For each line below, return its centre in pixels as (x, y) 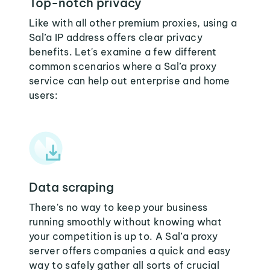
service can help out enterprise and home (130, 81)
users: (43, 95)
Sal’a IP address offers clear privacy (116, 37)
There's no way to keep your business (118, 207)
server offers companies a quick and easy (130, 251)
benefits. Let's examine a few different (123, 52)
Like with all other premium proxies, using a (133, 23)
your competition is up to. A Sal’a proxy (124, 236)
